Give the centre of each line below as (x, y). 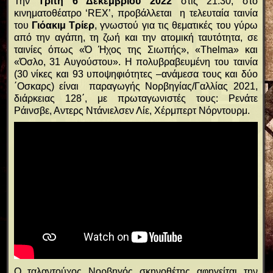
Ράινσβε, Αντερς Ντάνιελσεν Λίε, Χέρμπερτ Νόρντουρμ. (132, 111)
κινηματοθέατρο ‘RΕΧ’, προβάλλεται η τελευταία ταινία (136, 13)
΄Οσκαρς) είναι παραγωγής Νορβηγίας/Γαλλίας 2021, (136, 87)
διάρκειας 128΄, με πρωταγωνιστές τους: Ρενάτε (136, 99)
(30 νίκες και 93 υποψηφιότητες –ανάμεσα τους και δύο (136, 74)
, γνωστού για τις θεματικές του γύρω (176, 26)
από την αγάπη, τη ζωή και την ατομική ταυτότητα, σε (136, 38)
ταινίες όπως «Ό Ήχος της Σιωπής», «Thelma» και (136, 50)
